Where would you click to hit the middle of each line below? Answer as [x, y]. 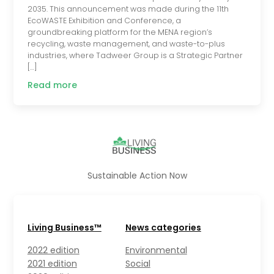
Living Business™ [64, 228]
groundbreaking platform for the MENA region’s [120, 32]
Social [138, 264]
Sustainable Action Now [137, 175]
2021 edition [52, 264]
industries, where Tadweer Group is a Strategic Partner [135, 55]
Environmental [156, 250]
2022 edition [53, 250]
